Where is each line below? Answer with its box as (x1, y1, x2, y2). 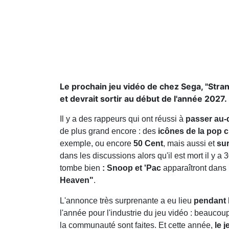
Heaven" (60, 175, 94, 185)
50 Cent (131, 139, 163, 148)
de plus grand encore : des (60, 126, 158, 135)
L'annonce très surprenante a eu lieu (60, 196, 194, 205)
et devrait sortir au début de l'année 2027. (60, 93, 227, 104)
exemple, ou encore (60, 139, 131, 148)
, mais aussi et (163, 139, 215, 148)
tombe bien (60, 163, 102, 172)
